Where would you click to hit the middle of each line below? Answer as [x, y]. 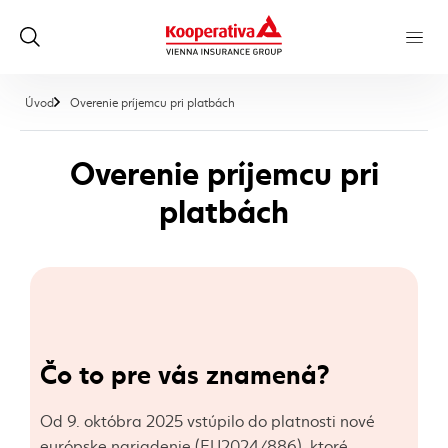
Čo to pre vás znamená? [184, 372]
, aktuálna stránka [282, 101]
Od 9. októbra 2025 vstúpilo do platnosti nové [207, 420]
